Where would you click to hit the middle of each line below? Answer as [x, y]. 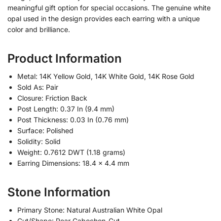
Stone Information [59, 192]
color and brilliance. [39, 29]
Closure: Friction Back [52, 98]
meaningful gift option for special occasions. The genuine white [109, 7]
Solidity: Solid [39, 141]
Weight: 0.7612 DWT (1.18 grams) [71, 152]
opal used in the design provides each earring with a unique [104, 18]
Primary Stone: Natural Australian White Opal [90, 210]
